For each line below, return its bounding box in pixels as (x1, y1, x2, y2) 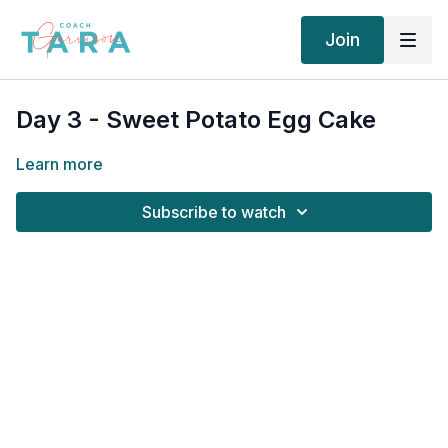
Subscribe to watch (142, 202, 286, 222)
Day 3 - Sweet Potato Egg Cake (16, 105, 376, 134)
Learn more (16, 154, 103, 174)
